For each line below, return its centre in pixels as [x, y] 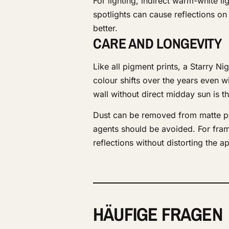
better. [105, 28]
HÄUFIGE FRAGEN [158, 214]
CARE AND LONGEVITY [157, 44]
